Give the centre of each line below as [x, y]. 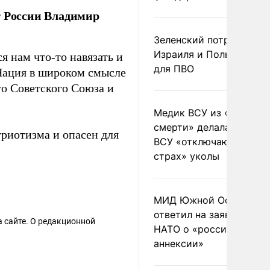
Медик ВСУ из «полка [206, 113]
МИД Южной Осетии [203, 200]
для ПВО [174, 69]
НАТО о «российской [205, 229]
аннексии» [179, 243]
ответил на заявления [206, 215]
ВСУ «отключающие [202, 142]
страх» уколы [187, 156]
